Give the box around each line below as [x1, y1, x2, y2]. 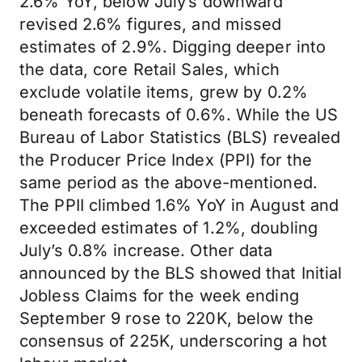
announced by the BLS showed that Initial [19, 263, 343, 283]
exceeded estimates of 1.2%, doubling [19, 218, 318, 238]
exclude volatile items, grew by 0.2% [19, 82, 309, 102]
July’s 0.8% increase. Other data [19, 241, 273, 260]
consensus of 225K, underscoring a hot [19, 331, 328, 351]
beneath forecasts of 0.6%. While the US [19, 105, 339, 124]
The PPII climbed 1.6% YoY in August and [19, 196, 339, 215]
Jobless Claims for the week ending [19, 286, 299, 305]
